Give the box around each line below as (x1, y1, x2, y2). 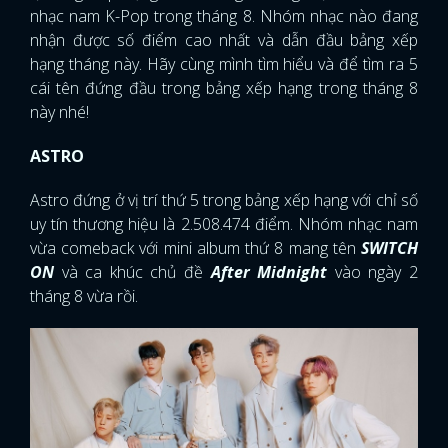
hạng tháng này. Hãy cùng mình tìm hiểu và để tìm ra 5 (30, 53, 418, 75)
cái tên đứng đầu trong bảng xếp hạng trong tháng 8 (30, 77, 418, 99)
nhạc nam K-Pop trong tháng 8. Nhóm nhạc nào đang (30, 5, 418, 27)
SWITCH (361, 237, 418, 259)
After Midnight (210, 261, 328, 283)
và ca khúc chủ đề (54, 261, 211, 283)
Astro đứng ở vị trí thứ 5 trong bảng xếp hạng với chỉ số (30, 189, 418, 211)
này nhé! (30, 101, 89, 123)
